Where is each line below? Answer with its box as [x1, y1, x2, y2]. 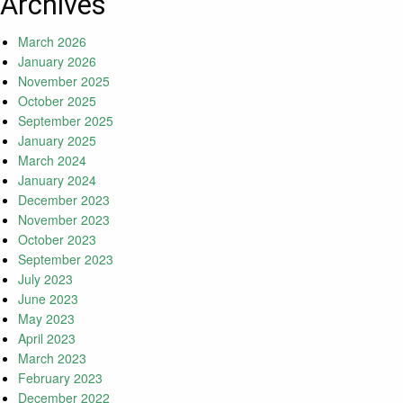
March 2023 [18, 349, 86, 368]
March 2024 [18, 151, 86, 170]
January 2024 [18, 171, 96, 190]
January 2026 [18, 52, 96, 71]
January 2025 [18, 131, 96, 150]
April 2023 [18, 329, 76, 348]
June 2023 [18, 290, 78, 309]
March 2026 [18, 32, 86, 51]
